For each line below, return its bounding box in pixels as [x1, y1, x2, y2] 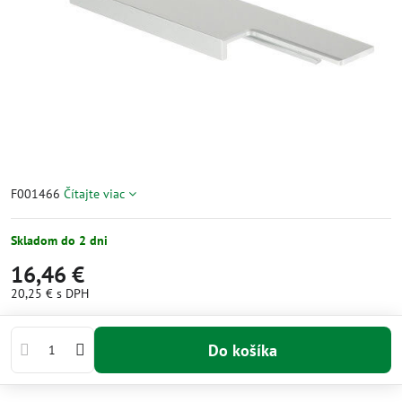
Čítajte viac [64, 186, 125, 202]
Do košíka [218, 339, 277, 361]
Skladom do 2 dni [11, 232, 108, 249]
